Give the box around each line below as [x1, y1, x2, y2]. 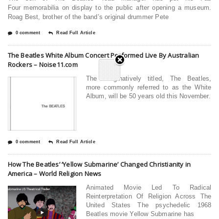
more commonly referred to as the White [86, 83, 212, 91]
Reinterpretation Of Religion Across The [86, 192, 212, 200]
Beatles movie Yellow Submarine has [86, 210, 195, 218]
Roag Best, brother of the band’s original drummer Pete [7, 13, 169, 21]
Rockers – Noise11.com [7, 60, 78, 69]
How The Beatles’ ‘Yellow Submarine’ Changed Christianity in [7, 159, 191, 169]
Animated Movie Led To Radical [86, 183, 212, 191]
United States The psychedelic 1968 [86, 201, 212, 209]
